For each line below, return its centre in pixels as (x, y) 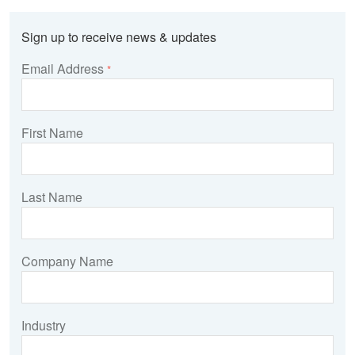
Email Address (64, 68)
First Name (52, 132)
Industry (44, 325)
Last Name (52, 197)
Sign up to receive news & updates (119, 36)
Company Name (67, 261)
